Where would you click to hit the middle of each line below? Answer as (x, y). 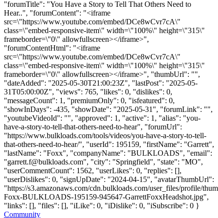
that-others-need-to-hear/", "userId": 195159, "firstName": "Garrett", (109, 144)
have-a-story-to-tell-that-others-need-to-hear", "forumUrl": (93, 127)
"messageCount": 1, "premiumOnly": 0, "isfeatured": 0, (89, 100)
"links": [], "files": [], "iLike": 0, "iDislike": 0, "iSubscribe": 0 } (102, 205)
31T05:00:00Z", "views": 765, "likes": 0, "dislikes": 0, (88, 91)
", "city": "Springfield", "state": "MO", (143, 162)
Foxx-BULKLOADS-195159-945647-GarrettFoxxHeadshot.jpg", (106, 197)
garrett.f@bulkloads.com (45, 162)
